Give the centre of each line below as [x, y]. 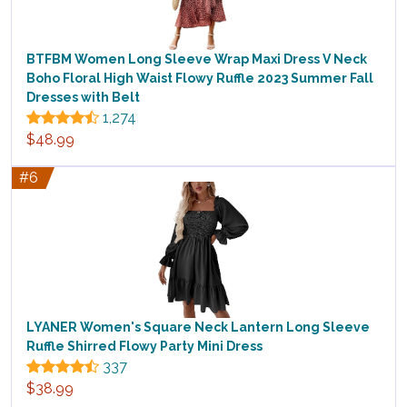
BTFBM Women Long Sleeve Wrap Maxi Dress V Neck [197, 60]
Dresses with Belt [83, 98]
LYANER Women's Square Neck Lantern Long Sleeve [198, 328]
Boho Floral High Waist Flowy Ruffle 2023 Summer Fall [200, 79]
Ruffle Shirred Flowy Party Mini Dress [144, 347]
